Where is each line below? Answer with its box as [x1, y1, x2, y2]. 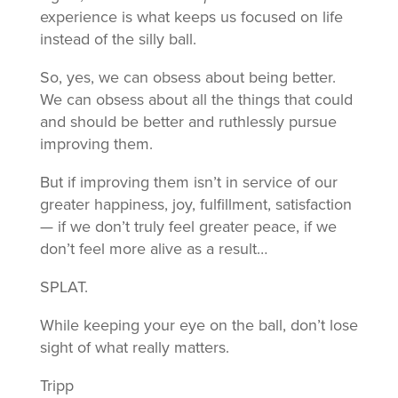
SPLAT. [39, 277, 88, 297]
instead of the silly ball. [39, 29, 196, 49]
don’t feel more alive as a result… [39, 239, 267, 259]
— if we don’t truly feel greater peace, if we [39, 217, 337, 236]
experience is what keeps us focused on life [39, 7, 343, 27]
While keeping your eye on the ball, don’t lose [39, 315, 358, 335]
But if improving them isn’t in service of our [39, 172, 338, 192]
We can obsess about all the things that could [39, 90, 353, 109]
